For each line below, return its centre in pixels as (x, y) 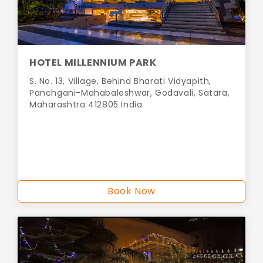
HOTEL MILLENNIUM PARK (93, 63)
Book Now (131, 191)
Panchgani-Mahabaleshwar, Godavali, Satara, (130, 93)
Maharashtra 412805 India (86, 105)
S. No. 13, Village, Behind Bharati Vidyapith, (121, 81)
